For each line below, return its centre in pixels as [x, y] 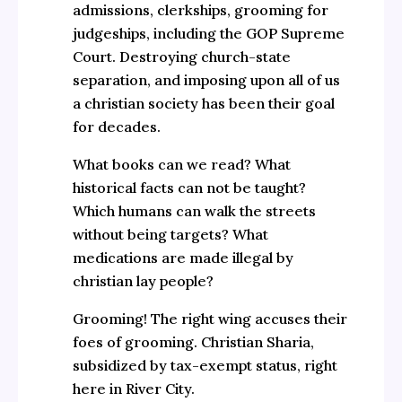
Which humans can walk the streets [195, 210]
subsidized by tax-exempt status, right [205, 365]
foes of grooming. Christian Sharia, [194, 341]
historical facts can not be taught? [190, 187]
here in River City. [134, 388]
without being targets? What [171, 234]
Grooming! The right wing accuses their [210, 318]
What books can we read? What [182, 164]
